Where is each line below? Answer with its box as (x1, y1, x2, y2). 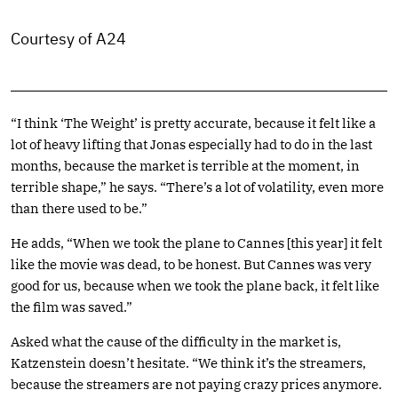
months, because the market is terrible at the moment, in (11, 156, 360, 174)
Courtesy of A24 (11, 28, 126, 49)
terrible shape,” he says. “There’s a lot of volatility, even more (11, 178, 384, 195)
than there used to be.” (11, 199, 147, 217)
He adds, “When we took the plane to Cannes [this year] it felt (11, 234, 382, 251)
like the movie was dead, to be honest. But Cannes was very (11, 255, 371, 273)
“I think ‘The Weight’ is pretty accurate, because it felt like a (11, 114, 376, 131)
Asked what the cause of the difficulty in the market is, (11, 332, 341, 350)
